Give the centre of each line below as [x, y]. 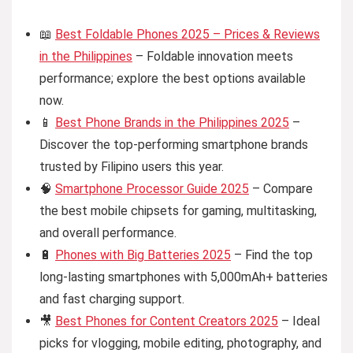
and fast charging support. [112, 299]
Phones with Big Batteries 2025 [143, 255]
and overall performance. [108, 233]
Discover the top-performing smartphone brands [174, 145]
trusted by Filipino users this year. [132, 167]
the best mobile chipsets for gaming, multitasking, [178, 211]
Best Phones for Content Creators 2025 [167, 321]
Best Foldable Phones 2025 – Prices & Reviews [188, 34]
